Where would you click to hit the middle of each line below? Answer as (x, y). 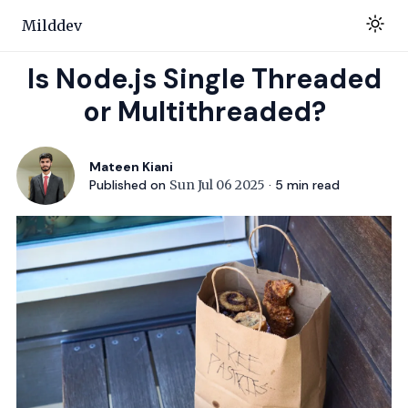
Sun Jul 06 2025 (218, 185)
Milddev (52, 25)
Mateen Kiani (132, 167)
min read (312, 185)
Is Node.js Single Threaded (204, 79)
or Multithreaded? (204, 112)
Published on (128, 185)
